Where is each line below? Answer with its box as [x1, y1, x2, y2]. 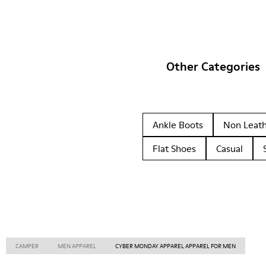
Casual [216, 142, 243, 155]
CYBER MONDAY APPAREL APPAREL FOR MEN [115, 242, 236, 250]
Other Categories [166, 58, 260, 75]
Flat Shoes [153, 142, 196, 155]
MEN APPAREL [58, 242, 96, 250]
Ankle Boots [153, 118, 203, 131]
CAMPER [15, 242, 39, 250]
